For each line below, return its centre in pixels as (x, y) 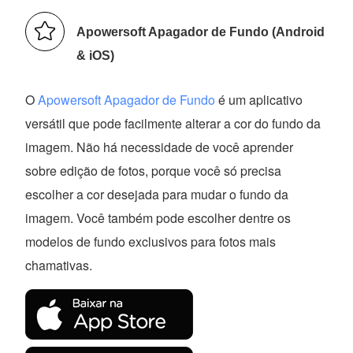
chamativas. (59, 266)
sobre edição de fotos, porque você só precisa (154, 171)
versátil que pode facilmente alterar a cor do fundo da (173, 124)
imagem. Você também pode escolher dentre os (158, 218)
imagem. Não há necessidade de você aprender (160, 147)
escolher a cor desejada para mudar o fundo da (157, 195)
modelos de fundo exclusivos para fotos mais (151, 242)
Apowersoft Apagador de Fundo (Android (201, 32)
